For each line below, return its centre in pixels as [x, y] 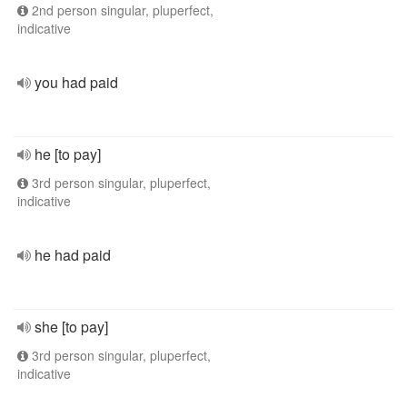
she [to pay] [71, 327]
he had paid [73, 255]
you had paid [76, 82]
